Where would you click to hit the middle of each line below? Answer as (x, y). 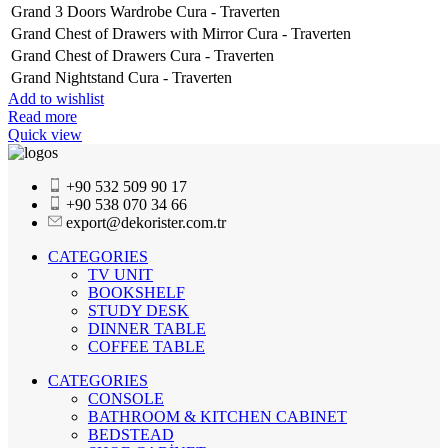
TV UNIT (120, 274)
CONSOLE (126, 398)
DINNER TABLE (147, 328)
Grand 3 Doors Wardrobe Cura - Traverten (145, 11)
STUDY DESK (138, 310)
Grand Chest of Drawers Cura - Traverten (142, 55)
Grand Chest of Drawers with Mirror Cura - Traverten (181, 33)
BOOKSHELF (136, 292)
